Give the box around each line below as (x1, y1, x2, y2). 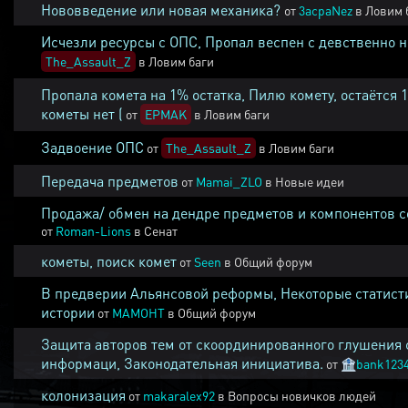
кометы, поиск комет (41, 251, 177, 270)
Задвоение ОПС (41, 138, 144, 157)
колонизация (41, 385, 126, 404)
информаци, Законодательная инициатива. (41, 353, 323, 372)
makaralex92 (143, 387, 215, 403)
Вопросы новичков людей (228, 387, 376, 403)
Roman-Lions (56, 222, 131, 239)
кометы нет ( (41, 104, 123, 123)
